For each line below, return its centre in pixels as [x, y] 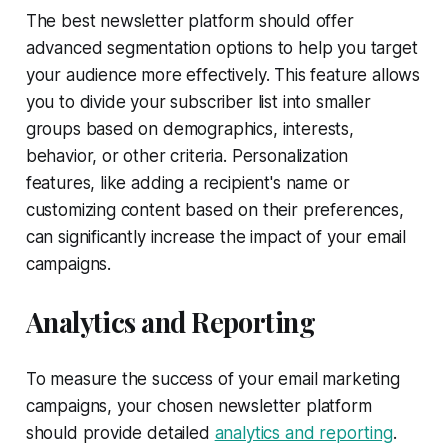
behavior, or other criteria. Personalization [187, 155]
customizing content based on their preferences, [214, 209]
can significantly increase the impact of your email [216, 236]
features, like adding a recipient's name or [187, 182]
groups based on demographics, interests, [189, 128]
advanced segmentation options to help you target [221, 47]
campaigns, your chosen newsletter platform [198, 405]
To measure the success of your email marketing [212, 378]
